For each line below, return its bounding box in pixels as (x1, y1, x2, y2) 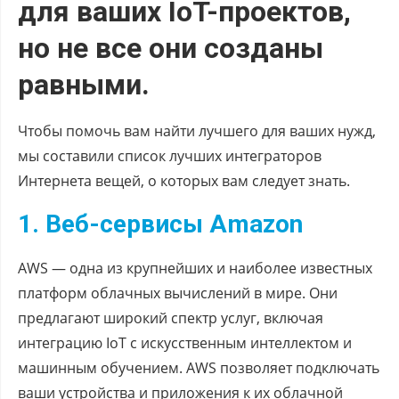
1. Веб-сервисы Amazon (18, 208, 303, 239)
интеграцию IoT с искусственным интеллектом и (18, 332, 352, 353)
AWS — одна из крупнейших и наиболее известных (18, 257, 372, 278)
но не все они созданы (18, 30, 323, 65)
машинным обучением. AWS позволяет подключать (18, 357, 379, 378)
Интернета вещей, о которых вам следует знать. (18, 170, 350, 191)
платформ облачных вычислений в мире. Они (18, 282, 338, 303)
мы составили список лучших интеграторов (18, 145, 322, 166)
